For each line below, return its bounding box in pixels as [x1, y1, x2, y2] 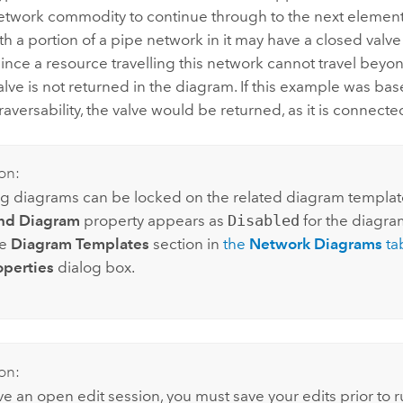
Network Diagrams [248, 235, 382, 254]
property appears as [79, 211, 228, 230]
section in [148, 235, 223, 254]
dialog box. [53, 258, 135, 277]
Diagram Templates [10, 235, 149, 254]
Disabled [227, 211, 300, 230]
